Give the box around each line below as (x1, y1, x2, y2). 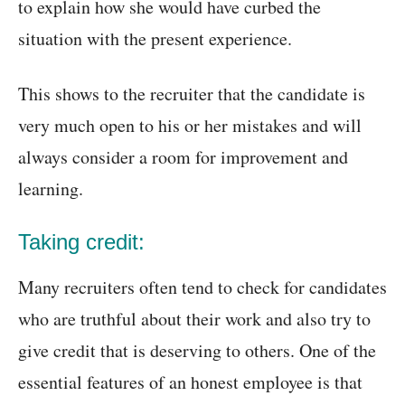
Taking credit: (18, 230, 145, 255)
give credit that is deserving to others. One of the (18, 338, 376, 363)
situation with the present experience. (18, 26, 292, 52)
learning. (18, 176, 83, 202)
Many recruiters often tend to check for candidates (18, 275, 387, 300)
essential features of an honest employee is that (18, 370, 363, 395)
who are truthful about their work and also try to (18, 306, 371, 332)
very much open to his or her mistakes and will (18, 113, 362, 138)
